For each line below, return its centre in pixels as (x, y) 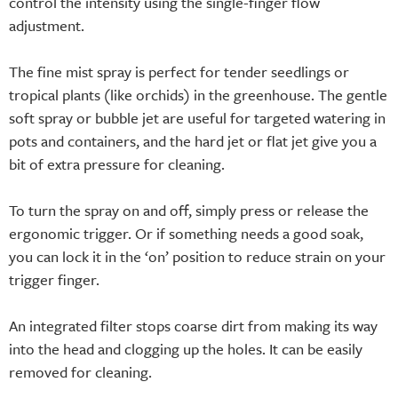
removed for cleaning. (80, 371)
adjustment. (47, 25)
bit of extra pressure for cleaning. (117, 163)
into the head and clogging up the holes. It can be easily (186, 348)
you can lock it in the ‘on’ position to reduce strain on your (197, 256)
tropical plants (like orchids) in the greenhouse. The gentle (198, 94)
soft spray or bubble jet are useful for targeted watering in (197, 117)
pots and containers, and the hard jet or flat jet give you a (193, 140)
